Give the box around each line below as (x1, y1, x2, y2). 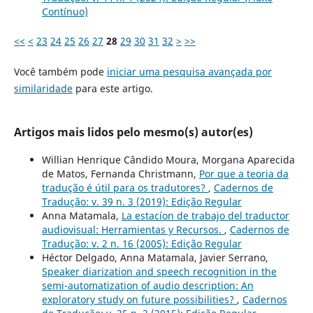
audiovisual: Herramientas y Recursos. (41, 222, 224, 236)
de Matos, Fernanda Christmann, (41, 166, 199, 180)
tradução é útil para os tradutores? (41, 180, 208, 194)
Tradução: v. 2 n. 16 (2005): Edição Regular (41, 236, 242, 250)
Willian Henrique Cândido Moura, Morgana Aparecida (41, 152, 295, 166)
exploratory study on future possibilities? (41, 292, 237, 306)
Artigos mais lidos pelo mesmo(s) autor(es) (13, 124, 253, 140)
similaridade (13, 81, 73, 95)
